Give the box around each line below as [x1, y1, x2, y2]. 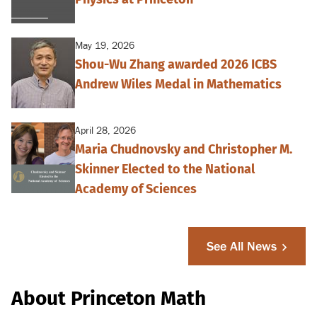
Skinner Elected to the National [75, 161, 255, 178]
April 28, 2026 [75, 125, 136, 137]
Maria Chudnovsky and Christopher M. [75, 142, 292, 158]
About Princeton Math [11, 287, 206, 311]
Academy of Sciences [75, 181, 197, 197]
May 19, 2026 [75, 40, 134, 52]
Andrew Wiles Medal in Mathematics [75, 76, 282, 93]
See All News [207, 240, 277, 253]
